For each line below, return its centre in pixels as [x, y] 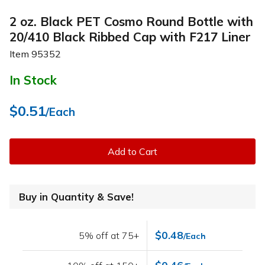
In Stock [33, 80]
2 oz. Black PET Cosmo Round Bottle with [131, 21]
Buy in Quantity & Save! [76, 197]
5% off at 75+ [109, 236]
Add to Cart [132, 152]
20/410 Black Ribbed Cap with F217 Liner [130, 36]
